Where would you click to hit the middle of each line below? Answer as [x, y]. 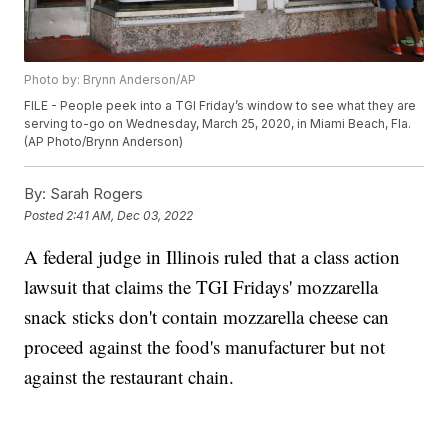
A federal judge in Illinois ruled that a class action [212, 257]
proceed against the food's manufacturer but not [205, 347]
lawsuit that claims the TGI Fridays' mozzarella [201, 287]
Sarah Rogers [95, 194]
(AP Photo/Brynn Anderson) [104, 142]
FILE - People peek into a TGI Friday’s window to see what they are [220, 106]
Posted [45, 215]
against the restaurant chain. [129, 377]
